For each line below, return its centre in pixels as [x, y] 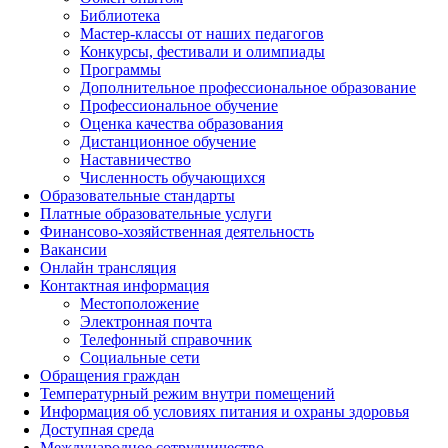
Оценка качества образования [181, 124]
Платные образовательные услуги [156, 214]
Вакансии [73, 250]
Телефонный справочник [166, 340]
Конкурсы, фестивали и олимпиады [202, 52]
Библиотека [120, 16]
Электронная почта [146, 322]
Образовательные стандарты [137, 196]
